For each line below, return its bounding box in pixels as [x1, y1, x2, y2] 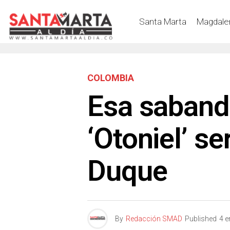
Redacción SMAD [126, 215, 182, 223]
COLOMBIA [87, 72, 134, 83]
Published [185, 215, 217, 223]
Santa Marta [139, 16, 186, 27]
